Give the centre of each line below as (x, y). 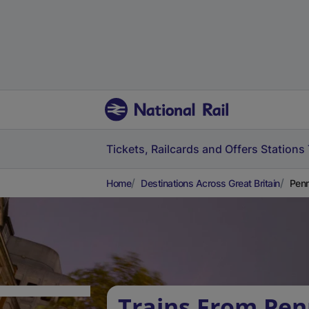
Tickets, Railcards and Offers (182, 149)
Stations (283, 149)
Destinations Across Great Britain (210, 183)
